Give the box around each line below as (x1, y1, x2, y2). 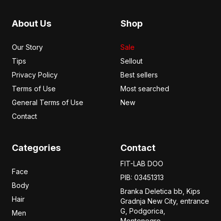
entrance (180, 197, 209, 205)
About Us (12, 18, 51, 29)
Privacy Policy (12, 71, 58, 79)
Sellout (120, 57, 143, 65)
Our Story (12, 43, 43, 51)
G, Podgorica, (120, 207, 165, 215)
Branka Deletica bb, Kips (120, 187, 200, 195)
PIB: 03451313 (120, 173, 164, 182)
